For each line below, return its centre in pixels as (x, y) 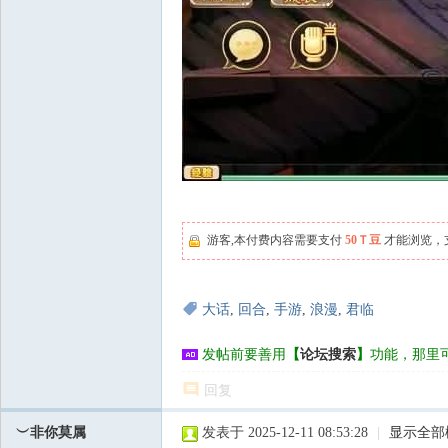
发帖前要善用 (244, 354)
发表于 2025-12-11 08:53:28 (285, 432)
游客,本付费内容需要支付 (276, 240)
